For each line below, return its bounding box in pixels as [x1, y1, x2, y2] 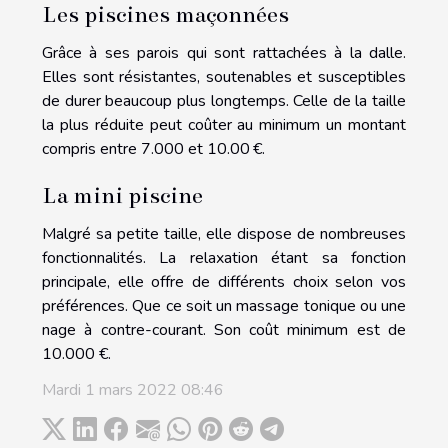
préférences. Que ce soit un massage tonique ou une [42, 294, 406, 317]
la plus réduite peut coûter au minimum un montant [42, 113, 406, 136]
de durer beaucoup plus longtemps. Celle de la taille [42, 89, 406, 112]
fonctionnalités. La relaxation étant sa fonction [42, 246, 406, 269]
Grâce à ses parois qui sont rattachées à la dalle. [42, 41, 406, 64]
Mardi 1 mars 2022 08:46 [42, 378, 224, 401]
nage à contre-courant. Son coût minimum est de [42, 318, 406, 341]
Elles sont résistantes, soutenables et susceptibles [42, 65, 406, 88]
